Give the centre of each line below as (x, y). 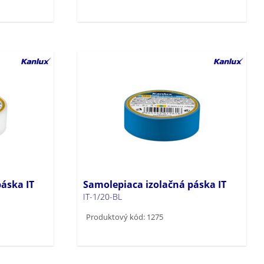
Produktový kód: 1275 (125, 217)
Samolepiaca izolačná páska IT (155, 184)
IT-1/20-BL (103, 196)
